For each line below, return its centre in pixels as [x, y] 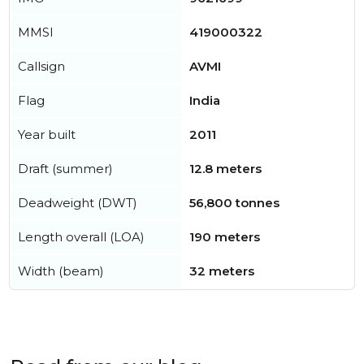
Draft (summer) [65, 169]
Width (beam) [61, 271]
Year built [47, 134]
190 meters [225, 237]
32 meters [222, 271]
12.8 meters [225, 169]
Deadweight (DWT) [78, 203]
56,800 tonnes [234, 203]
